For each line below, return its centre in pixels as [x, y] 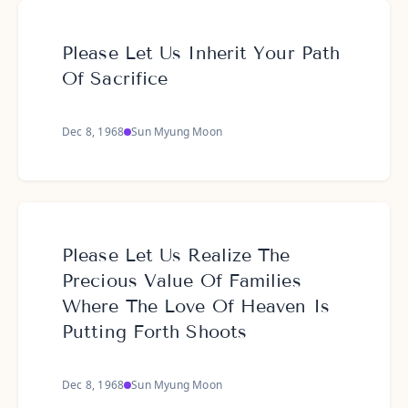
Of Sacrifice [115, 78]
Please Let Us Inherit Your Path [201, 53]
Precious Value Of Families [182, 280]
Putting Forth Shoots [155, 331]
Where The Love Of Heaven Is [196, 306]
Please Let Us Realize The [176, 255]
